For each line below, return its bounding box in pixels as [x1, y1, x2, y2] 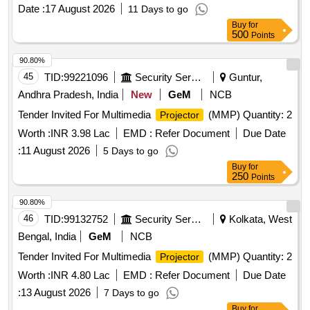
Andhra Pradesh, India [18, 89, 118, 101]
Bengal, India [18, 230, 76, 243]
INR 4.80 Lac [51, 269, 110, 282]
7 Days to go [104, 287, 159, 299]
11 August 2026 [21, 145, 90, 157]
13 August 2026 [21, 286, 91, 299]
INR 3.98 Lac [51, 127, 110, 140]
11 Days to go [128, 3, 188, 15]
